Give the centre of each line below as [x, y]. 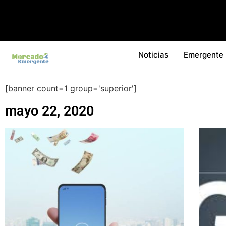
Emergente [204, 54]
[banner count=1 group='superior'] [71, 88]
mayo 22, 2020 [49, 111]
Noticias [153, 54]
